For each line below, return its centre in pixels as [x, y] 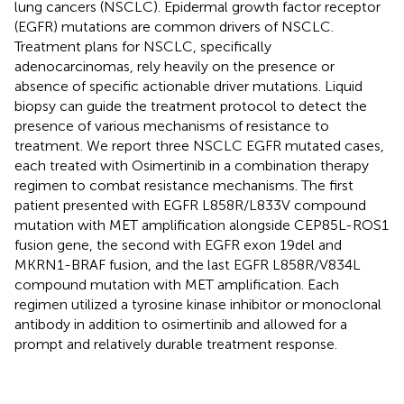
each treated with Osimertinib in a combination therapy [192, 165]
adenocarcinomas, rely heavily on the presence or [174, 66]
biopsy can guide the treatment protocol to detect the [191, 106]
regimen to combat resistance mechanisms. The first [184, 185]
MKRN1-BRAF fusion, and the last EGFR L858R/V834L [188, 264]
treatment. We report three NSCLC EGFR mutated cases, [199, 145]
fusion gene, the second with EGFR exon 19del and [178, 244]
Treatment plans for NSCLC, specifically [143, 46]
